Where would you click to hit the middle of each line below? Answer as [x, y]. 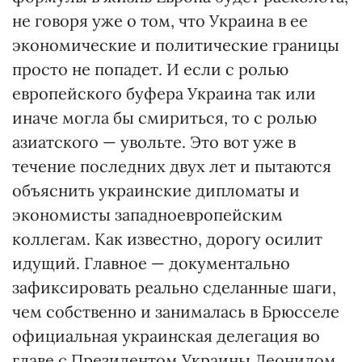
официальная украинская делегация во [166, 336]
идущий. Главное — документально [151, 263]
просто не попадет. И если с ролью [150, 69]
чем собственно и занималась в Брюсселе [176, 311]
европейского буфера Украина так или [164, 93]
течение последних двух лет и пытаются [172, 166]
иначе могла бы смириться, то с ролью [164, 118]
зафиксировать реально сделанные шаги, [174, 287]
